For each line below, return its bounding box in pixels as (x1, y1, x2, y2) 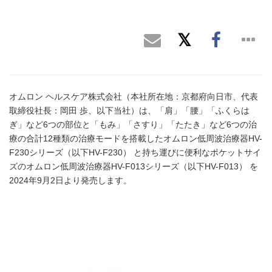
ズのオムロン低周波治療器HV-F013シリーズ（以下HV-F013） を (9, 161, 258, 171)
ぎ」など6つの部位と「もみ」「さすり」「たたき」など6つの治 (9, 120, 257, 129)
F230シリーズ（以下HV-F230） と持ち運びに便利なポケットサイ (9, 148, 261, 157)
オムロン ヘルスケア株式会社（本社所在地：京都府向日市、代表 (9, 92, 258, 101)
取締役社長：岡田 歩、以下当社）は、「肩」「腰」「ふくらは (9, 106, 250, 115)
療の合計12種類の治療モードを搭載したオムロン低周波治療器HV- (9, 134, 262, 143)
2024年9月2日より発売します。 (9, 175, 132, 185)
